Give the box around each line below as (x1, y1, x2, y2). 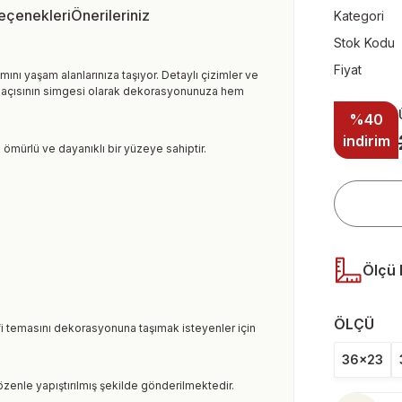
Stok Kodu (334, 35, 395, 50)
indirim (342, 132, 390, 150)
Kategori (334, 8, 384, 23)
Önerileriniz (70, 6, 150, 24)
